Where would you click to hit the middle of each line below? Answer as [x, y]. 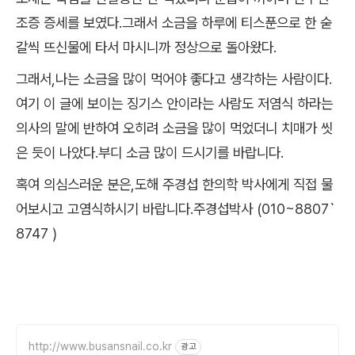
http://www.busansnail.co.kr [100, 347]
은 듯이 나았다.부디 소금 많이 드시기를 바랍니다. [150, 153]
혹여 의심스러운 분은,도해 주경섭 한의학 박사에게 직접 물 [174, 185]
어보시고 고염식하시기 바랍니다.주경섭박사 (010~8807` [176, 209]
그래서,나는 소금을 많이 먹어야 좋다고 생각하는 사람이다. [174, 79]
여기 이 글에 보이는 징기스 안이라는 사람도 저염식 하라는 [174, 104]
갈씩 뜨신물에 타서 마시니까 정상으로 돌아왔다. [146, 48]
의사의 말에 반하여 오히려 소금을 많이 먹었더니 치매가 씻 [174, 128]
